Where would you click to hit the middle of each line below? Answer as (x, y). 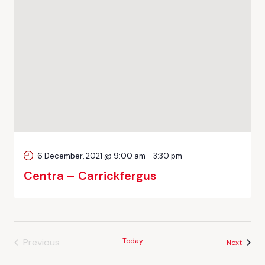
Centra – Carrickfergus (90, 176)
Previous (41, 242)
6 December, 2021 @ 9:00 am (91, 156)
